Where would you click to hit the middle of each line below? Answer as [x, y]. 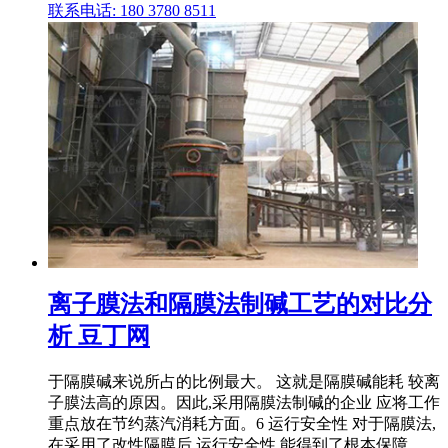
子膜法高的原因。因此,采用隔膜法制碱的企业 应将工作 [244, 402]
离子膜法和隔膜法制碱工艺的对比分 [240, 303]
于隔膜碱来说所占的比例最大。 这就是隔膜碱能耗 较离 [244, 381]
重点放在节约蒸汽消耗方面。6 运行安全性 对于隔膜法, [242, 423]
